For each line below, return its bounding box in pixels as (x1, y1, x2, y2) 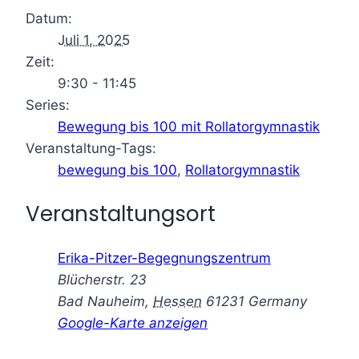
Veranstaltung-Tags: (26, 140, 156, 157)
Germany (248, 292, 307, 309)
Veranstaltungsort (26, 199, 216, 228)
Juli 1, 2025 (58, 32, 130, 49)
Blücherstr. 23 (58, 271, 147, 288)
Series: (26, 97, 70, 114)
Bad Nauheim (58, 292, 145, 309)
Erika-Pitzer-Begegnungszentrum (58, 249, 271, 266)
